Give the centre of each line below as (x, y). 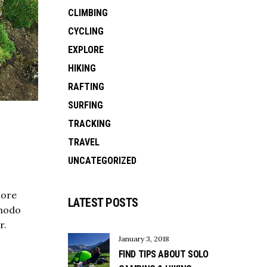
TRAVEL (83, 142)
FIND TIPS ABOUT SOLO (163, 254)
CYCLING (86, 32)
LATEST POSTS (103, 203)
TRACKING (89, 124)
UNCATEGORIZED (102, 161)
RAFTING (86, 87)
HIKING (82, 69)
